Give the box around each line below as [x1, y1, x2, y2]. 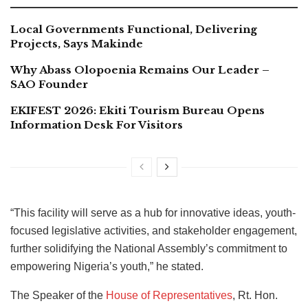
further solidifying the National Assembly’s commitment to [10, 242, 287, 254]
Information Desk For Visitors [10, 118, 183, 131]
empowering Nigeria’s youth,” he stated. [10, 260, 203, 272]
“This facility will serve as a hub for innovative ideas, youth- [10, 206, 296, 219]
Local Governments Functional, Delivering [10, 22, 257, 36]
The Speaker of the [10, 289, 106, 301]
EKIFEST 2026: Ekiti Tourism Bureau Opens [10, 103, 265, 117]
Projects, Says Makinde [10, 36, 143, 50]
